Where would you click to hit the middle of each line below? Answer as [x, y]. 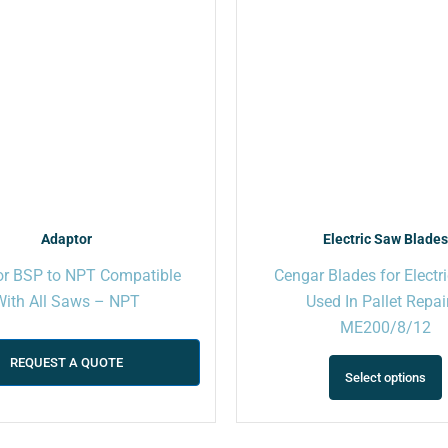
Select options [386, 378]
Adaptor [67, 238]
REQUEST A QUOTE [67, 362]
